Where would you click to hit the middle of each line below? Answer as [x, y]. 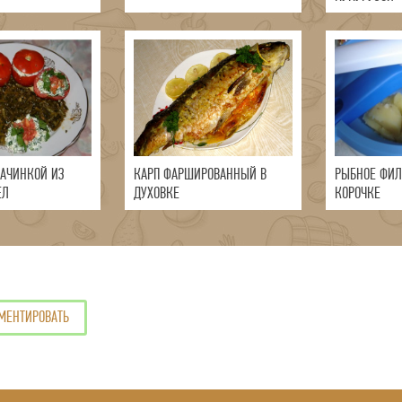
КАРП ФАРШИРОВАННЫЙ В [200, 175]
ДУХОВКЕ [156, 193]
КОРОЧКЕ [357, 193]
